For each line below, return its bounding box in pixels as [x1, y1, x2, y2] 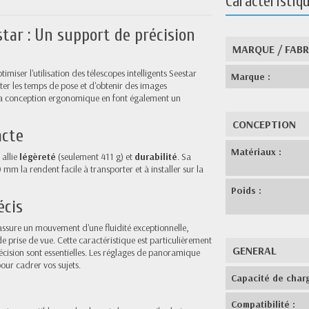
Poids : [231, 183, 262, 197]
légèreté [19, 150, 56, 163]
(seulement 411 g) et [56, 150, 134, 163]
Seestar [169, 66, 197, 79]
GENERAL [232, 243, 277, 257]
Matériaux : [231, 145, 282, 158]
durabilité [134, 150, 177, 163]
